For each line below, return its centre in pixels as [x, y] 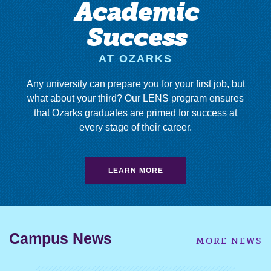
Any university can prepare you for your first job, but [135, 83]
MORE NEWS [229, 241]
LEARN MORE [135, 170]
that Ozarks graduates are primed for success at [135, 113]
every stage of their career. [135, 127]
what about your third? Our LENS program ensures [135, 98]
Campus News [60, 239]
